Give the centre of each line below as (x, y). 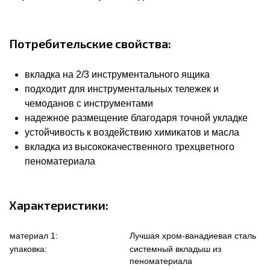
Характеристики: (59, 205)
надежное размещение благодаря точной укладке (136, 118)
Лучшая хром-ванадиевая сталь (193, 236)
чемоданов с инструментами (89, 104)
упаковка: (28, 249)
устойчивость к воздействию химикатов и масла (132, 133)
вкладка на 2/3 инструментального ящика (117, 75)
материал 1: (34, 236)
